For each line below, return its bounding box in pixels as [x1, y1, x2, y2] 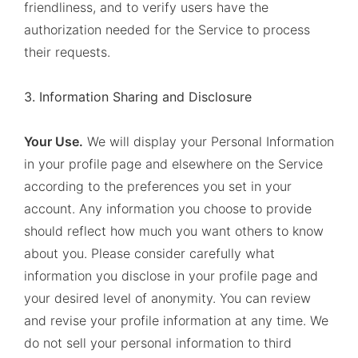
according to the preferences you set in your [24, 178, 292, 194]
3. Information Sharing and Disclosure [24, 89, 252, 105]
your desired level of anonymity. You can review [24, 290, 311, 306]
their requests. [24, 44, 110, 60]
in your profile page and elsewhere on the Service [24, 156, 323, 172]
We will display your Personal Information [83, 133, 334, 149]
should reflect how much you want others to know [24, 223, 324, 239]
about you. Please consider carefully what [24, 245, 275, 261]
